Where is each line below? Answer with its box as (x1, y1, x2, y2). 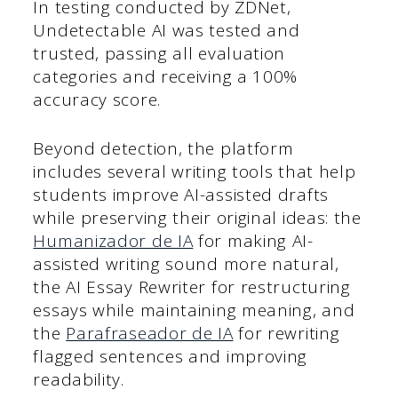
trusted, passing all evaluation (33, 42, 286, 66)
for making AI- (193, 228, 314, 252)
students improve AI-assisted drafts (33, 182, 329, 206)
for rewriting (233, 321, 340, 345)
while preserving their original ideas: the (33, 205, 362, 229)
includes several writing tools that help (33, 159, 356, 183)
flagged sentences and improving (33, 344, 308, 368)
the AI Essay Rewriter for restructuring (33, 275, 351, 298)
